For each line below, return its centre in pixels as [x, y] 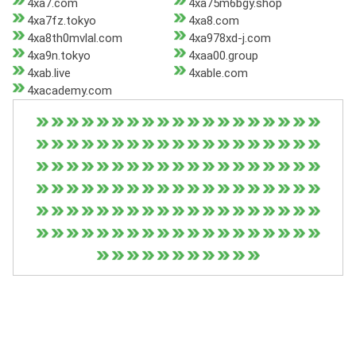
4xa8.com [213, 21]
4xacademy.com [70, 91]
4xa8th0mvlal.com [75, 39]
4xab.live [49, 74]
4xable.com [218, 74]
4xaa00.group [223, 56]
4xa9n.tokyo [59, 56]
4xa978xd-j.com [229, 39]
